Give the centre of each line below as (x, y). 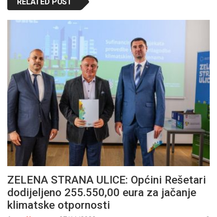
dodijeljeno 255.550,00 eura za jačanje (102, 193)
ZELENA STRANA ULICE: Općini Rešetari (107, 180)
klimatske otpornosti (59, 205)
